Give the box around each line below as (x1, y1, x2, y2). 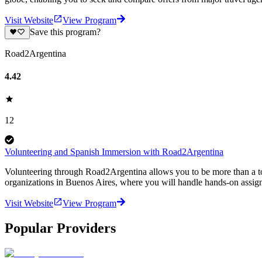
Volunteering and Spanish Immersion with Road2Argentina (5, 147, 223, 157)
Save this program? (29, 27, 101, 37)
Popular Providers (5, 220, 116, 236)
